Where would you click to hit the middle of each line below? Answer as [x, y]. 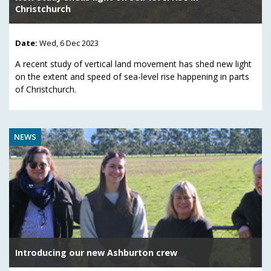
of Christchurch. [46, 89]
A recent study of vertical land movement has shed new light [133, 64]
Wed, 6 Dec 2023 [69, 43]
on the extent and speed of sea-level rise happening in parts [132, 76]
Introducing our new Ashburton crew [96, 252]
